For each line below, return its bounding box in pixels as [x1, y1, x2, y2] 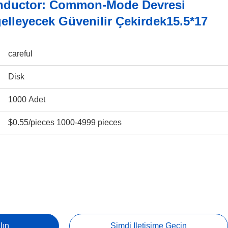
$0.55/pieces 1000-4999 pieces [8, 118, 122, 127]
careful [8, 49, 33, 58]
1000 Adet [8, 95, 45, 104]
